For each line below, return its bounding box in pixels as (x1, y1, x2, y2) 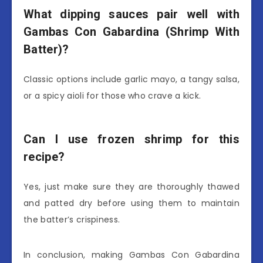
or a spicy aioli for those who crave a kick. (23, 90, 201, 102)
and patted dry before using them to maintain (23, 197, 240, 210)
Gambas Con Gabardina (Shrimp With (23, 24, 240, 39)
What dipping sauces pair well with (23, 6, 240, 21)
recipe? (23, 150, 65, 164)
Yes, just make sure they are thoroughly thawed (23, 181, 240, 193)
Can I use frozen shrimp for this (23, 132, 240, 147)
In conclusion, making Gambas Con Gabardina (23, 249, 240, 261)
